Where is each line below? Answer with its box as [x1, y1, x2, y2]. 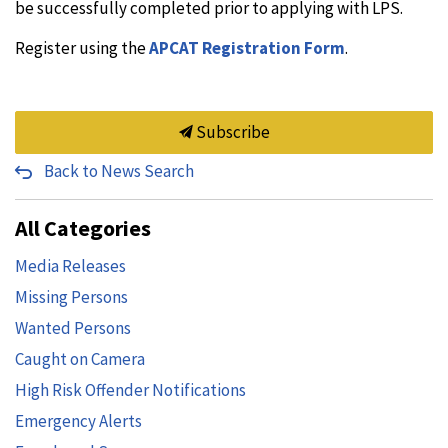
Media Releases [15, 255, 126, 277]
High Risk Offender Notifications [15, 379, 246, 401]
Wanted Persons [15, 317, 131, 339]
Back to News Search [44, 160, 194, 182]
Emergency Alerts [15, 410, 142, 432]
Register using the [15, 37, 149, 59]
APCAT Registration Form [149, 37, 345, 59]
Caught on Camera [15, 348, 145, 370]
